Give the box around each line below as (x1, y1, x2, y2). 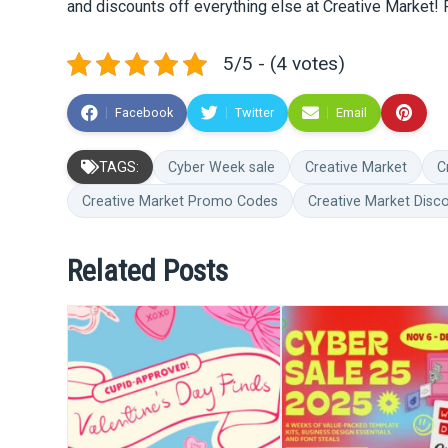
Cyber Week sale (168, 158, 276, 175)
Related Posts (67, 252, 229, 288)
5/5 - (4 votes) (223, 51, 346, 75)
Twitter (235, 104, 275, 120)
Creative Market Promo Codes (82, 192, 279, 209)
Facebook (115, 104, 174, 120)
